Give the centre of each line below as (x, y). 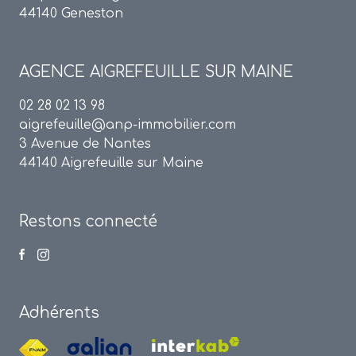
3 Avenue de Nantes (85, 144)
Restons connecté (88, 222)
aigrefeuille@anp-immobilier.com (128, 125)
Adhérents (59, 313)
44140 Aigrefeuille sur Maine (111, 163)
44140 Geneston (71, 14)
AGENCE (54, 72)
